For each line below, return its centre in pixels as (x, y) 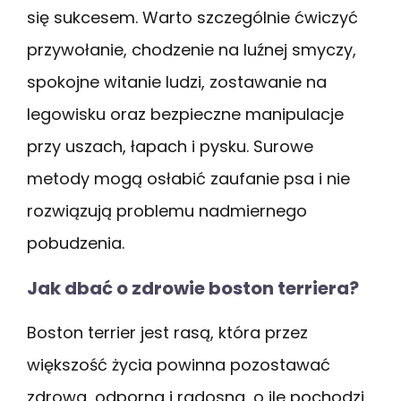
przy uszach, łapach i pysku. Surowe (170, 146)
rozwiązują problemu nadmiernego (167, 210)
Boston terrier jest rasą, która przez (167, 332)
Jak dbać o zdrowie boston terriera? (193, 288)
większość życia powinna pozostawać (179, 364)
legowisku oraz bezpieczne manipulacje (185, 114)
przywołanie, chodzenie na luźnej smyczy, (192, 49)
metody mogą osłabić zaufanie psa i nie (188, 178)
